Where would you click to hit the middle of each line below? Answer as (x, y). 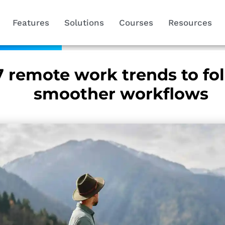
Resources (190, 23)
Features (31, 23)
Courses (136, 23)
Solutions (84, 23)
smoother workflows (121, 94)
